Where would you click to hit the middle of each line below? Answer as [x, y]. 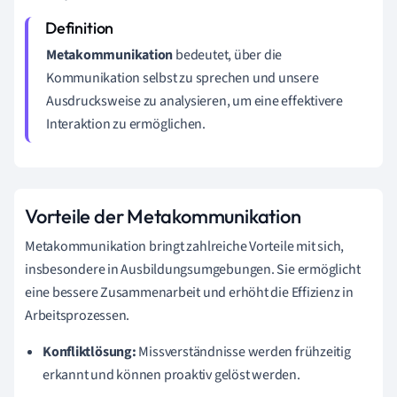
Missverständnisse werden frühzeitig [243, 352]
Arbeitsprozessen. [78, 315]
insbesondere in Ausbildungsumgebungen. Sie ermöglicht [193, 269]
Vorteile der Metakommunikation [163, 216]
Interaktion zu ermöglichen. [126, 124]
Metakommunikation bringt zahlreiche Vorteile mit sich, [185, 246]
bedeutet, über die [228, 55]
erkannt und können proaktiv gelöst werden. [171, 375]
